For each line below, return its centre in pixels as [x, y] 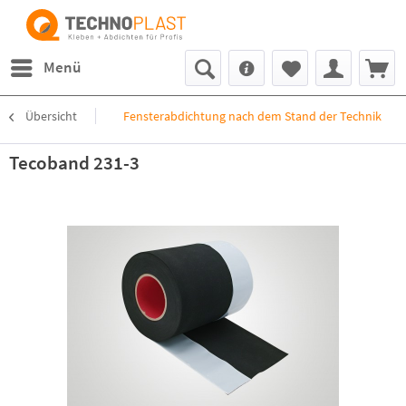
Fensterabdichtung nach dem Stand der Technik [252, 116]
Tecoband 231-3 [74, 163]
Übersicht [51, 116]
